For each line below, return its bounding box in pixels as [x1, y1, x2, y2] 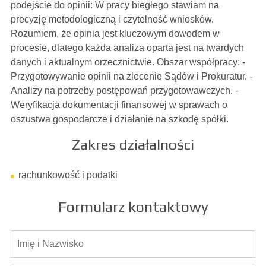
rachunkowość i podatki [18, 170, 118, 180]
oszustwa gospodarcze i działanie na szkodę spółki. [10, 114, 229, 124]
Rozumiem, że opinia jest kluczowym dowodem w [10, 28, 220, 39]
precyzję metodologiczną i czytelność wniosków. [10, 14, 214, 24]
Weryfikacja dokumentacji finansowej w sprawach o [10, 100, 227, 110]
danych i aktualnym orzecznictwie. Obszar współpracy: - [10, 57, 245, 67]
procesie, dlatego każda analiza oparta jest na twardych [10, 43, 244, 53]
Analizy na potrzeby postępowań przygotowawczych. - [10, 85, 238, 96]
